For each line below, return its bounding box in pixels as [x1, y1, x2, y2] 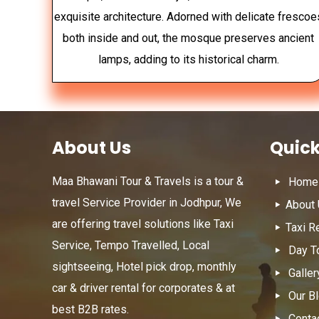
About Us [52, 135, 132, 159]
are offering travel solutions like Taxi [52, 216, 234, 231]
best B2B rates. [52, 302, 130, 316]
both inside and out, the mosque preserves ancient [63, 31, 315, 45]
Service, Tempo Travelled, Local [52, 238, 210, 252]
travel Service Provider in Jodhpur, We [52, 195, 242, 209]
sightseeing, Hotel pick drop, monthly [52, 259, 237, 273]
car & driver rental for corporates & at [52, 281, 236, 295]
